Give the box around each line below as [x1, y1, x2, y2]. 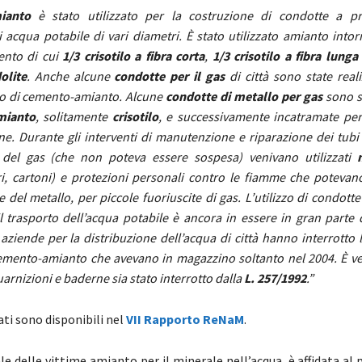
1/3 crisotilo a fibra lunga [212, 48, 358, 65]
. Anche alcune [26, 68, 115, 85]
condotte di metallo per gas [166, 88, 323, 105]
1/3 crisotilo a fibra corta [62, 48, 205, 65]
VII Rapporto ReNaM [125, 311, 244, 328]
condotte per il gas [114, 68, 225, 85]
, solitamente [35, 108, 112, 125]
